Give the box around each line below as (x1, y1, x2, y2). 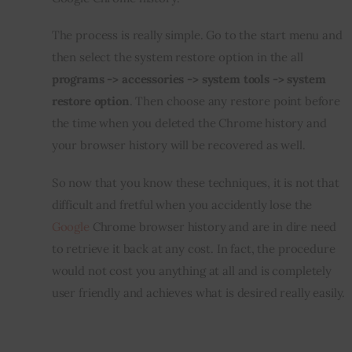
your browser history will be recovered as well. (51, 137, 306, 153)
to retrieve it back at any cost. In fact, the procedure (51, 240, 339, 256)
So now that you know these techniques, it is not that (51, 174, 343, 190)
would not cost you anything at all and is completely (51, 262, 335, 278)
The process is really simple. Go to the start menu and (51, 27, 346, 43)
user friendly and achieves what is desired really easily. (51, 284, 346, 300)
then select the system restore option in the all (51, 49, 306, 65)
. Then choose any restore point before (129, 93, 343, 109)
